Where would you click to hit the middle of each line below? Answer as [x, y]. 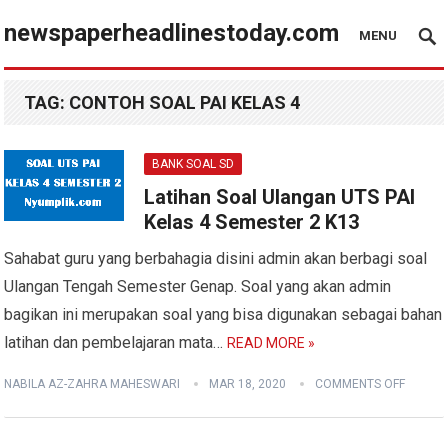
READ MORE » [271, 343]
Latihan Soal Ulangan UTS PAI [280, 197]
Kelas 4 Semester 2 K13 [252, 222]
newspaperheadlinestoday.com [172, 33]
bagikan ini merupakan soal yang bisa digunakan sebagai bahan [223, 314]
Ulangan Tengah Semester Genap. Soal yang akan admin [198, 286]
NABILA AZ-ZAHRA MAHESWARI [92, 384]
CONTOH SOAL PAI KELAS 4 [185, 102]
